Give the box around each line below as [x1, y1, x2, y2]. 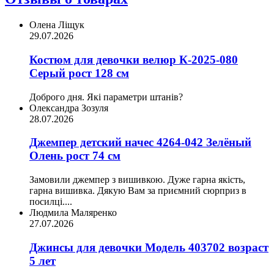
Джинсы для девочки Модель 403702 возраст [29, 240, 268, 254]
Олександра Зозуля [29, 102, 108, 113]
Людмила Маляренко [29, 207, 117, 218]
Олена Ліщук [29, 20, 84, 31]
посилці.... [29, 196, 72, 207]
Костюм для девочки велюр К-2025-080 [29, 53, 238, 66]
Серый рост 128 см [29, 66, 129, 80]
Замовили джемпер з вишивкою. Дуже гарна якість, [29, 174, 245, 185]
